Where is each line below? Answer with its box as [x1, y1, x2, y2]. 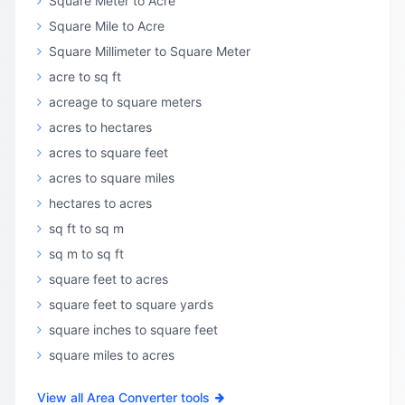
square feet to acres [49, 271, 168, 287]
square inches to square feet [49, 322, 218, 337]
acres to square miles [49, 170, 174, 185]
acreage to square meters [49, 94, 202, 109]
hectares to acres [49, 195, 152, 211]
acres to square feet [49, 145, 168, 160]
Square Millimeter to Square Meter [49, 43, 250, 59]
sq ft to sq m [49, 221, 124, 236]
